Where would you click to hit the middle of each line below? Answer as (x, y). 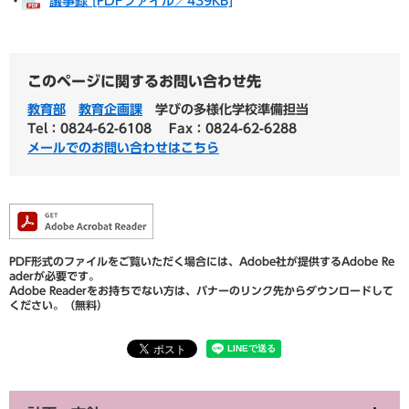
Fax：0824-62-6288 (233, 128)
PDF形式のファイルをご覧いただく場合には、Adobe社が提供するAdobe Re (202, 261)
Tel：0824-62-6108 (89, 128)
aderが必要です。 (54, 275)
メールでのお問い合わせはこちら (123, 147)
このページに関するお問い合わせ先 (144, 81)
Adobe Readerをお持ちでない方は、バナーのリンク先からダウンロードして (201, 290)
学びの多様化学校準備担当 (232, 109)
